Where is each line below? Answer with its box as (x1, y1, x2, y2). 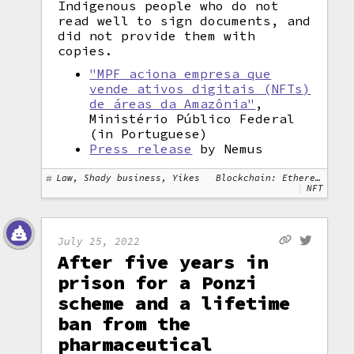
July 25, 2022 (58, 234, 141, 247)
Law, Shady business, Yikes (56, 172, 201, 183)
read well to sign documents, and (58, 13, 311, 28)
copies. (58, 43, 114, 58)
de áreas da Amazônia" (89, 96, 256, 111)
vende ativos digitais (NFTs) (89, 81, 311, 96)
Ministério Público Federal (89, 111, 296, 126)
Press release (89, 141, 193, 156)
